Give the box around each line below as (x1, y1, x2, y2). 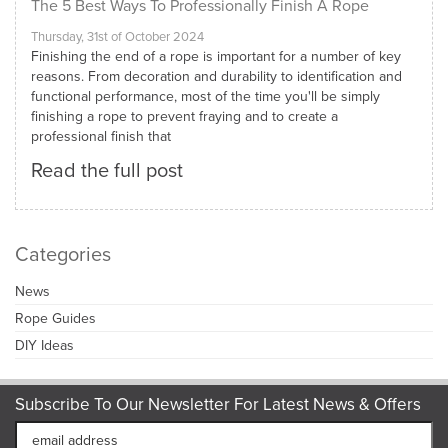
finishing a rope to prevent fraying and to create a (31, 106, 338, 127)
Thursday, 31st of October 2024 (31, 27, 204, 46)
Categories (15, 239, 111, 269)
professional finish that (31, 126, 171, 147)
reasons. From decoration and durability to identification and (31, 66, 402, 87)
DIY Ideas (15, 335, 74, 356)
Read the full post (31, 155, 183, 185)
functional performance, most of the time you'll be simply (31, 86, 380, 107)
